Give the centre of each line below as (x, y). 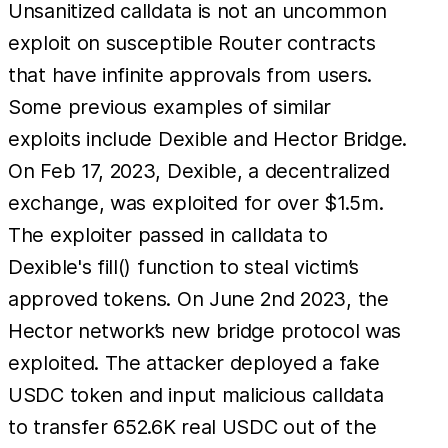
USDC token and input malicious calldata (196, 394)
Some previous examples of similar (170, 106)
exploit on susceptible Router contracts (192, 42)
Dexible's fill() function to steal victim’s (184, 266)
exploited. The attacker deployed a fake (194, 362)
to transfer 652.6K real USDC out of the (192, 426)
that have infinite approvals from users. (190, 74)
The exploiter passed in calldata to (168, 234)
